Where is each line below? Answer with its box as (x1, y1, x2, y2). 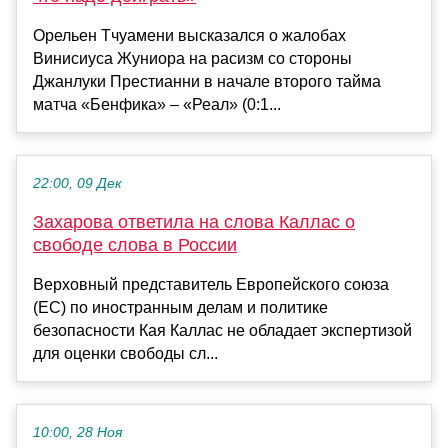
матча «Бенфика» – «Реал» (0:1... (33, 95, 281, 113)
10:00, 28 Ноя (33, 424, 122, 440)
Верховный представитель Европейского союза (33, 275, 389, 293)
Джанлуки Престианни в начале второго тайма (33, 72, 381, 90)
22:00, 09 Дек (33, 175, 122, 191)
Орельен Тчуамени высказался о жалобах (33, 26, 346, 44)
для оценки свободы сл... (33, 344, 218, 362)
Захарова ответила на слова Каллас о (33, 211, 355, 232)
